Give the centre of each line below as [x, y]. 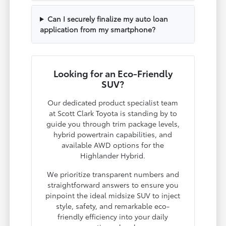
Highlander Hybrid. [113, 155]
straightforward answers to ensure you [113, 184]
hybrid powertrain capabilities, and [113, 134]
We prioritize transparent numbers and [113, 174]
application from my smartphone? [98, 29]
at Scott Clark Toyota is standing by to [113, 113]
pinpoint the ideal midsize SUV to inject [113, 195]
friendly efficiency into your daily [113, 216]
